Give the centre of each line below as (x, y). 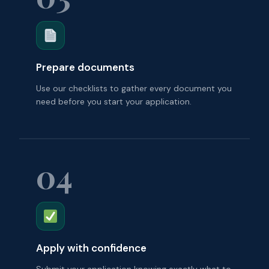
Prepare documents (85, 67)
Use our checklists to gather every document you (134, 88)
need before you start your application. (114, 101)
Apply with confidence (91, 248)
